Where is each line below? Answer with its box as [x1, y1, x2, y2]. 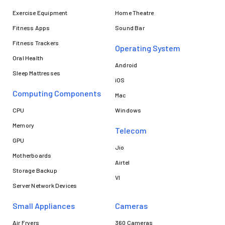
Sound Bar [115, 24, 145, 31]
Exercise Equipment [13, 9, 68, 16]
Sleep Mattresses [13, 69, 61, 76]
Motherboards [13, 151, 52, 159]
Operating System [115, 43, 180, 53]
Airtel [115, 158, 130, 166]
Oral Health [13, 54, 44, 61]
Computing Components [13, 88, 101, 98]
